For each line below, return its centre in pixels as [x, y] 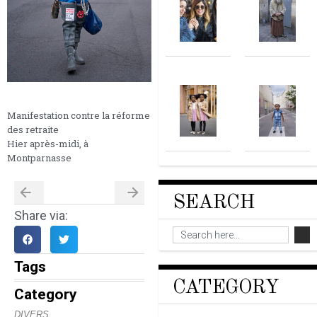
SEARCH [213, 203]
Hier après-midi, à [48, 144]
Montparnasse [39, 158]
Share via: [41, 216]
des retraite [33, 130]
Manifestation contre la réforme [79, 116]
